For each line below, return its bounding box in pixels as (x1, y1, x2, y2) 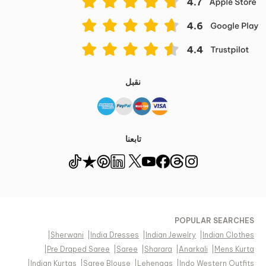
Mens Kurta (214, 245, 254, 254)
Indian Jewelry (145, 230, 196, 240)
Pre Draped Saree (47, 245, 110, 254)
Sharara (144, 245, 172, 254)
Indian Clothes (202, 230, 254, 240)
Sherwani (50, 230, 84, 240)
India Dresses (90, 230, 139, 240)
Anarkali (179, 245, 208, 254)
